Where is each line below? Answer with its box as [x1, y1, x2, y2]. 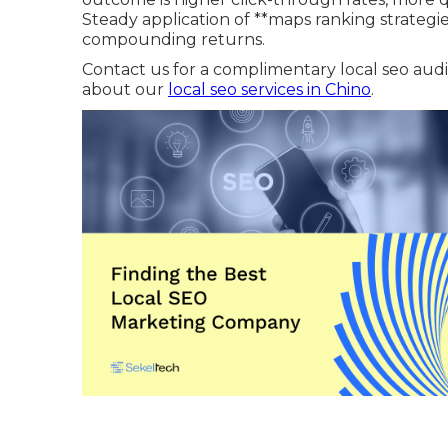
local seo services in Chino [168, 79, 371, 99]
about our [82, 79, 168, 99]
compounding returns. [82, 29, 265, 49]
